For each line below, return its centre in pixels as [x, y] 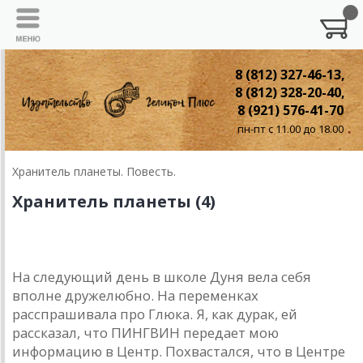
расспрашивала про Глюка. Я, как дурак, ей [155, 314]
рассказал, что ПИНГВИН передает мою [145, 333]
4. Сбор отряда [65, 247]
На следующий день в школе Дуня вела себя [162, 277]
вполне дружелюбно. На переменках [135, 296]
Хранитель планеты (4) [114, 202]
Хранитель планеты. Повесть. [94, 171]
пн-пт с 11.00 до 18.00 [290, 129]
